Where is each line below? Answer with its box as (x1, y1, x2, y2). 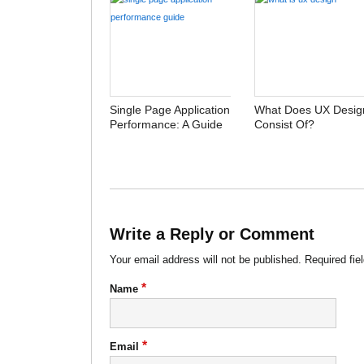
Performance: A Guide (110, 117, 223, 131)
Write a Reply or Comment (110, 224, 315, 243)
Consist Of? (253, 117, 314, 131)
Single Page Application (110, 102, 231, 116)
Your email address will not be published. (110, 253, 302, 266)
